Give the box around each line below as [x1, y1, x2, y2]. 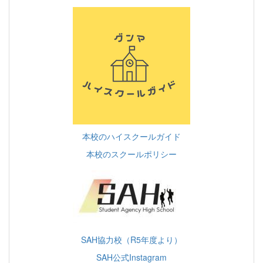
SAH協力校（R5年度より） [81, 234, 182, 246]
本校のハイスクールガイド [82, 130, 181, 143]
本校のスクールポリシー [86, 148, 177, 160]
